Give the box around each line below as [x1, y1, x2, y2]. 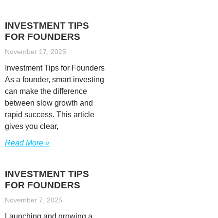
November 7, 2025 [5, 196, 62, 204]
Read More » [5, 139, 50, 147]
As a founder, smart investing [5, 75, 104, 84]
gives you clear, [5, 122, 58, 130]
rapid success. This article [5, 110, 94, 119]
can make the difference [5, 87, 87, 95]
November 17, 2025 [5, 48, 66, 55]
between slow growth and [5, 99, 93, 107]
